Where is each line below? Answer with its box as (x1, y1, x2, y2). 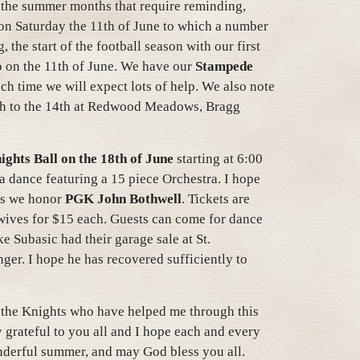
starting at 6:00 (174, 151, 263, 166)
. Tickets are (182, 191, 250, 207)
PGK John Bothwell (65, 191, 182, 207)
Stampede (195, 59, 253, 74)
